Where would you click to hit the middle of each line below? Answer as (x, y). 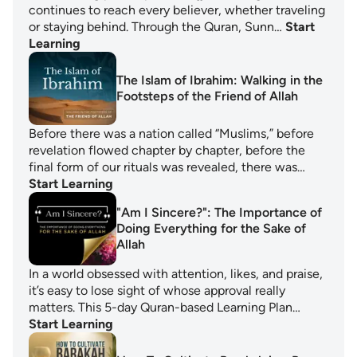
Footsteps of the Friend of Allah (207, 96)
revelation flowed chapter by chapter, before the (167, 150)
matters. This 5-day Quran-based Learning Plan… (165, 307)
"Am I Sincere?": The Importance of (219, 212)
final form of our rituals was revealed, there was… (167, 167)
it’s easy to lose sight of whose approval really (157, 290)
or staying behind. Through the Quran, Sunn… (155, 27)
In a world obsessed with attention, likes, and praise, (176, 274)
